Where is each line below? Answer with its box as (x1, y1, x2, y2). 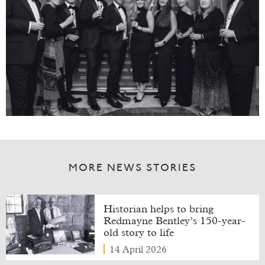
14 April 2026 (109, 245, 167, 255)
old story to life (103, 228, 174, 239)
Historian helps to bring (103, 204, 214, 215)
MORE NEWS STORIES (69, 163, 196, 174)
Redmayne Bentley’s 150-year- (103, 216, 245, 227)
